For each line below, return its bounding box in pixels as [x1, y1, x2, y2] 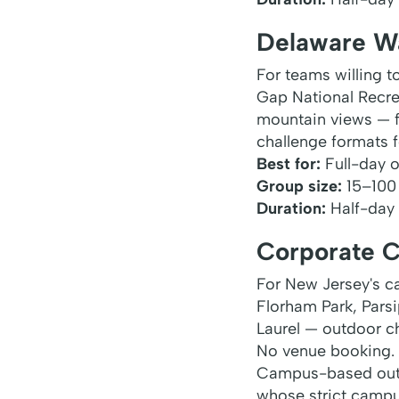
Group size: [256, 175, 342, 196]
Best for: [256, 153, 321, 174]
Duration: [256, 198, 326, 218]
